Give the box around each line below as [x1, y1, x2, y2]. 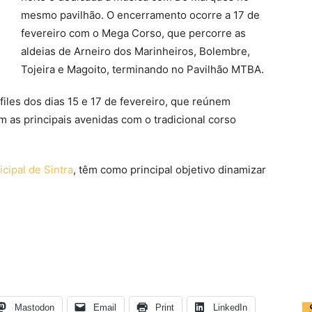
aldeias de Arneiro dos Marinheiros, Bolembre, [21, 45, 250, 58]
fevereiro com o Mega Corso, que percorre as [21, 26, 246, 40]
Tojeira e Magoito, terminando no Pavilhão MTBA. [21, 63, 264, 76]
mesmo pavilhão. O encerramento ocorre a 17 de [21, 8, 260, 22]
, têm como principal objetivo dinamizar [73, 163, 266, 176]
